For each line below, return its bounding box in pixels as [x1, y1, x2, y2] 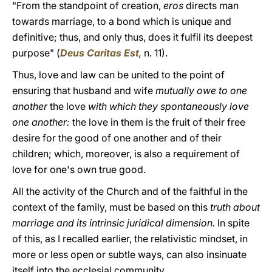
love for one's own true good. [12, 163, 146, 175]
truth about [210, 201, 260, 213]
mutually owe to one [155, 84, 247, 97]
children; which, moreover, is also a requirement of [12, 148, 240, 160]
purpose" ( [12, 47, 60, 59]
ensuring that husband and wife [12, 84, 155, 97]
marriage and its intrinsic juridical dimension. [12, 217, 217, 229]
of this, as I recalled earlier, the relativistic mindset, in [12, 233, 248, 245]
